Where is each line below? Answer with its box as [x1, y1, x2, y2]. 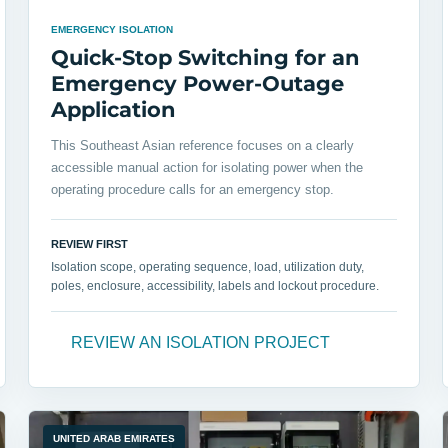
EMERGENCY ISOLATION [51, 24, 173, 36]
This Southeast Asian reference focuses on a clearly [51, 138, 354, 154]
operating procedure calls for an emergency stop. [51, 182, 334, 198]
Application [51, 97, 176, 123]
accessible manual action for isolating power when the [51, 160, 363, 176]
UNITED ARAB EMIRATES [53, 433, 175, 445]
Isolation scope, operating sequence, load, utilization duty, [51, 260, 364, 275]
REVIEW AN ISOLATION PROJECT [71, 334, 330, 352]
